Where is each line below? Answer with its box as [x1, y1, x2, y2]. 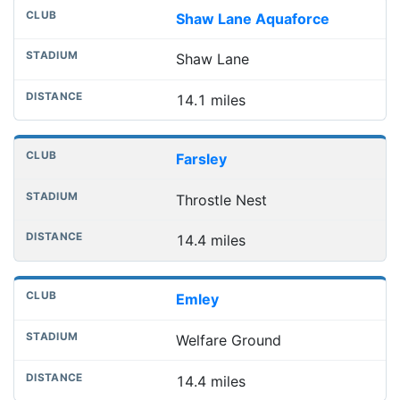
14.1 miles [175, 91, 246, 110]
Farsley [175, 149, 227, 168]
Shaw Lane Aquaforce [175, 9, 329, 28]
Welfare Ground [175, 330, 281, 349]
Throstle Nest [175, 190, 267, 209]
